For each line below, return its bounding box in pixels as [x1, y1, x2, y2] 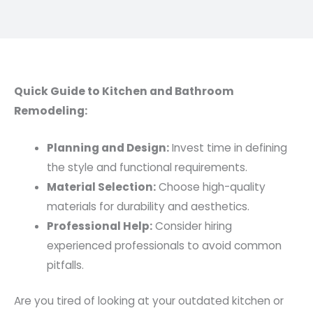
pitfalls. [46, 258, 84, 273]
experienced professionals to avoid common [46, 238, 282, 254]
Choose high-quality [155, 180, 265, 195]
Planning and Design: [46, 140, 169, 156]
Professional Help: [46, 219, 152, 234]
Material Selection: [46, 180, 156, 195]
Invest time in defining [168, 140, 287, 156]
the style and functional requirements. [46, 160, 247, 175]
